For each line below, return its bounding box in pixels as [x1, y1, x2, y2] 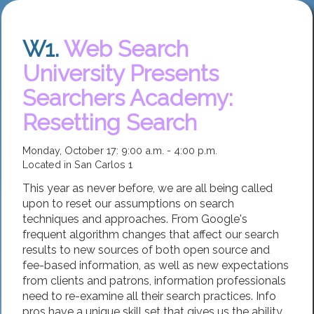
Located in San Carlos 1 [22, 158, 132, 170]
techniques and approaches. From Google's [22, 212, 247, 226]
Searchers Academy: [22, 84, 233, 111]
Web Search [64, 35, 189, 62]
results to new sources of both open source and [22, 243, 270, 257]
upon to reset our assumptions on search [22, 196, 234, 210]
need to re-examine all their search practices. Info [22, 289, 276, 303]
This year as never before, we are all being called [22, 181, 273, 195]
